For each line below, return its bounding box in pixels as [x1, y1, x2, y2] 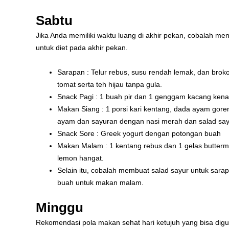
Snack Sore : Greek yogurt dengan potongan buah [57, 129, 221, 138]
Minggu [36, 200, 83, 216]
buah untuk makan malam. [57, 178, 144, 187]
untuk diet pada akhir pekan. [36, 43, 128, 52]
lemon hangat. [57, 154, 104, 163]
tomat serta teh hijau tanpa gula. [57, 80, 162, 89]
